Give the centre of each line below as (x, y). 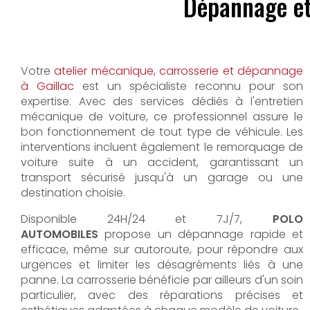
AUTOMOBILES (63, 234)
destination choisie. (73, 193)
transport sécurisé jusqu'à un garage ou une (162, 177)
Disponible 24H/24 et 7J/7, (147, 219)
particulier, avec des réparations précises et (162, 295)
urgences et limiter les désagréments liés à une (162, 265)
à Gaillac (47, 86)
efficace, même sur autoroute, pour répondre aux (162, 249)
